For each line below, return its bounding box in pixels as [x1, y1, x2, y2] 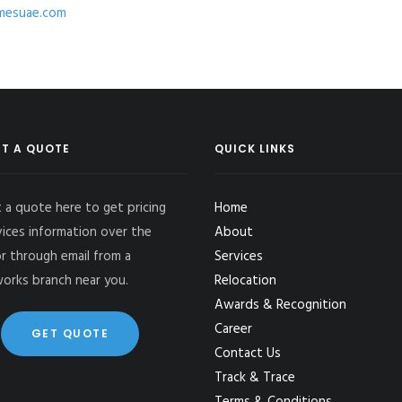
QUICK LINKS [214, 141, 295, 156]
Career [214, 319, 252, 340]
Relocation [214, 270, 276, 292]
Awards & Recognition [214, 294, 346, 316]
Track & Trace [214, 367, 295, 389]
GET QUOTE [31, 326, 109, 341]
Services [214, 246, 263, 267]
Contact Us [214, 343, 281, 364]
